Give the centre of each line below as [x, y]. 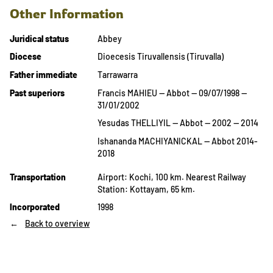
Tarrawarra [118, 74]
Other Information [67, 14]
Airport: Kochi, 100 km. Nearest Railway [172, 177]
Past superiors [37, 93]
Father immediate [44, 74]
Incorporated [35, 207]
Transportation [38, 177]
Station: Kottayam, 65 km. [146, 189]
